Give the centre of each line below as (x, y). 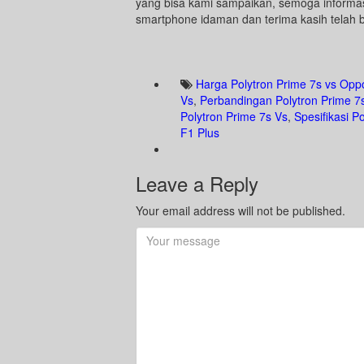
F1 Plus (200, 133)
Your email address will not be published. (240, 211)
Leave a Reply (197, 184)
